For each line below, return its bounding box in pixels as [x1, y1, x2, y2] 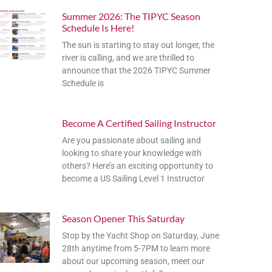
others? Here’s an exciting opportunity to [62, 160, 213, 171]
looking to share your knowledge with [62, 148, 202, 158]
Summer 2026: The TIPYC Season [62, 10, 200, 22]
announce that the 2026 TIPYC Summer [62, 65, 211, 75]
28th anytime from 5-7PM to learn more [62, 243, 210, 253]
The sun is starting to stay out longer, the [62, 39, 214, 50]
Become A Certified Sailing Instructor [62, 117, 216, 129]
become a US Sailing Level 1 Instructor [62, 173, 205, 183]
